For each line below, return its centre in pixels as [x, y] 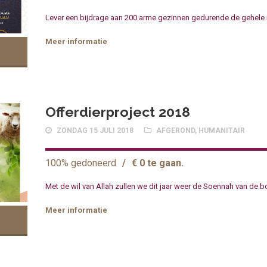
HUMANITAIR [222, 131]
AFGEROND [176, 131]
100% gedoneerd [81, 163]
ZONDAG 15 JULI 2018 [95, 131]
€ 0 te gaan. [158, 163]
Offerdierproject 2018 [118, 112]
